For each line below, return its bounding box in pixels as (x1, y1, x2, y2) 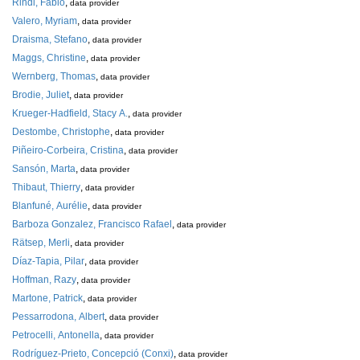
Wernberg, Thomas (12, 71, 96, 82)
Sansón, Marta (12, 163, 76, 174)
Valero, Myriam (12, 15, 77, 27)
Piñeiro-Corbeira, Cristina (12, 145, 124, 156)
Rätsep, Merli (12, 237, 70, 248)
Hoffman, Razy (12, 274, 76, 285)
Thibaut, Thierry (12, 182, 80, 193)
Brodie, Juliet (12, 89, 69, 100)
